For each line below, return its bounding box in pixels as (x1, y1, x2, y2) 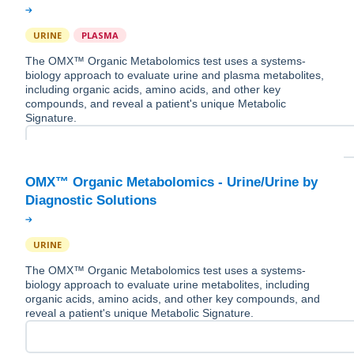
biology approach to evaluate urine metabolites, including (25, 278, 310, 292)
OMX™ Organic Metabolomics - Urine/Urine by (25, 175, 318, 190)
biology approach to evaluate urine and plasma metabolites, (25, 69, 324, 82)
